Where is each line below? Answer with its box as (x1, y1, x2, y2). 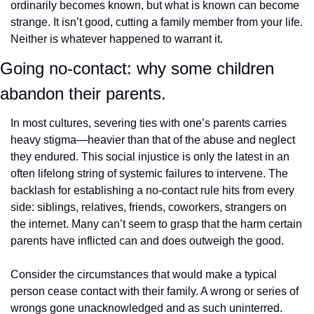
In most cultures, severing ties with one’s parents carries (11, 116, 287, 129)
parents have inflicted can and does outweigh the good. (11, 234, 284, 247)
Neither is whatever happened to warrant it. (11, 32, 223, 45)
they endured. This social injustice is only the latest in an (11, 150, 289, 163)
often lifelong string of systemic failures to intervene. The (11, 167, 288, 179)
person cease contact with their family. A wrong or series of (11, 285, 299, 297)
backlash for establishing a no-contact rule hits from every (11, 184, 294, 196)
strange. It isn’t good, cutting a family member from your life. (11, 15, 303, 28)
